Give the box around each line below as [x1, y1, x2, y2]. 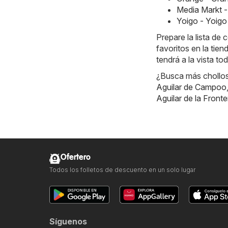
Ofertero [61, 153, 91, 162]
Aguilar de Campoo [156, 82, 226, 93]
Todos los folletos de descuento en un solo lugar [49, 166, 195, 174]
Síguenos [49, 216, 87, 227]
